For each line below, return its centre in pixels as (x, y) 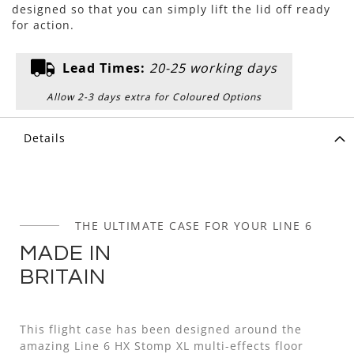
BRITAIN (63, 277)
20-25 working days (213, 68)
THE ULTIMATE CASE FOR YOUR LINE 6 (194, 225)
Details (45, 137)
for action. (43, 24)
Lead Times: (104, 68)
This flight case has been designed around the (161, 329)
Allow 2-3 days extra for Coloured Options (154, 96)
